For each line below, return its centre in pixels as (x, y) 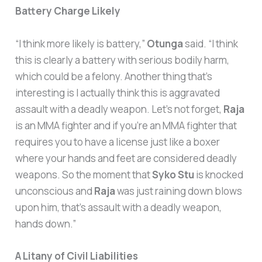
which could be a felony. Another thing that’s (114, 76)
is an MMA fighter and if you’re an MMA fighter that (126, 125)
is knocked (219, 174)
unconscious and (55, 191)
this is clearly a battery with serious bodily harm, (123, 60)
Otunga (165, 43)
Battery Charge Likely (68, 11)
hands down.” (46, 223)
